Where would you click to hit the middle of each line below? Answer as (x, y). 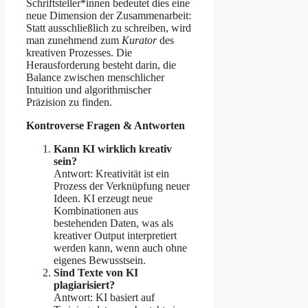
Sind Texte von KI (96, 273)
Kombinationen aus (96, 211)
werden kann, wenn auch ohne (120, 248)
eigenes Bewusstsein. (100, 261)
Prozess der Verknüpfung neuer (122, 186)
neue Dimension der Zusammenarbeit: (109, 16)
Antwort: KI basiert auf (104, 298)
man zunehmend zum (74, 41)
